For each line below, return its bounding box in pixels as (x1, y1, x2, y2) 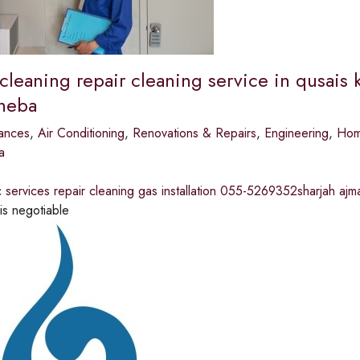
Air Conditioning (37, 124, 125, 142)
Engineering (264, 124, 329, 142)
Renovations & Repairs (132, 124, 256, 142)
